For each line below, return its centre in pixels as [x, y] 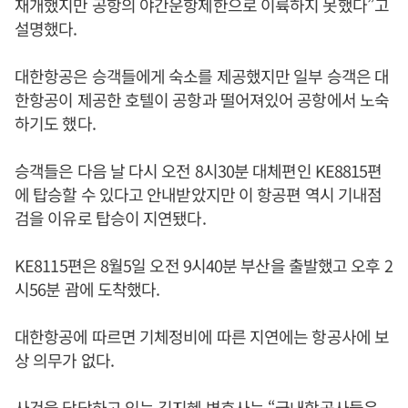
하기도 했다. [55, 123]
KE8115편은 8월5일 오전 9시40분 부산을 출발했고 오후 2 [204, 265]
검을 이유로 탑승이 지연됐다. [110, 218]
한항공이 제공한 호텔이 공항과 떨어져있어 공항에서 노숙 [202, 100]
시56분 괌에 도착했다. [87, 289]
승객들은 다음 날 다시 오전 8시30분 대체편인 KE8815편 [199, 171]
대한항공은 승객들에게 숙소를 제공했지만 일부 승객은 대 [202, 76]
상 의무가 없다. [66, 360]
